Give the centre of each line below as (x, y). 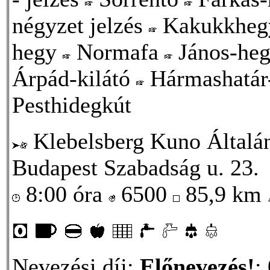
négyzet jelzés (80, 25)
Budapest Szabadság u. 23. (136, 167)
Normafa (118, 52)
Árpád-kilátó (74, 78)
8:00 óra (64, 194)
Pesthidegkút (72, 105)
